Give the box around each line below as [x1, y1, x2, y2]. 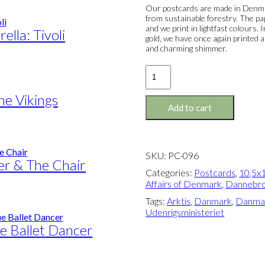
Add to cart [168, 102, 212, 114]
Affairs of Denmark [146, 178, 222, 190]
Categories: [146, 167, 195, 179]
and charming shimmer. [146, 43, 228, 54]
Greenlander [145, 87, 196, 99]
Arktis [167, 195, 191, 207]
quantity [145, 98, 179, 110]
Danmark [194, 195, 232, 207]
